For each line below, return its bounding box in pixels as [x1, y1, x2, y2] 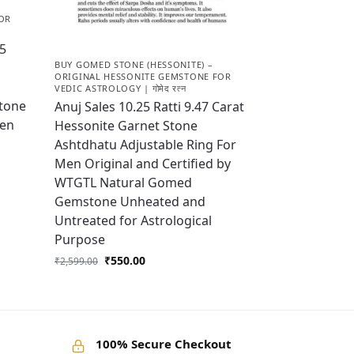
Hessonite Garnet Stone [55, 116, 198, 134]
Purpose [55, 230, 106, 248]
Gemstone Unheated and [55, 192, 206, 210]
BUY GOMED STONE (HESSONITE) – [55, 58, 213, 70]
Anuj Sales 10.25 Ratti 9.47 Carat [55, 97, 245, 115]
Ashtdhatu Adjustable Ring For [55, 135, 237, 153]
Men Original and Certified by [55, 154, 232, 172]
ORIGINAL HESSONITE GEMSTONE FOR [55, 70, 232, 82]
